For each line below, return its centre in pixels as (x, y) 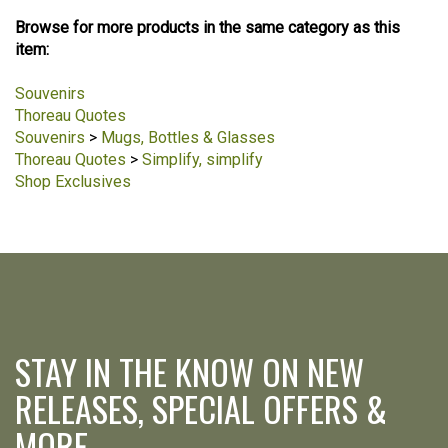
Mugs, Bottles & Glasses (188, 138)
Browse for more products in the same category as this (207, 28)
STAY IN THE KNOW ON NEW (189, 372)
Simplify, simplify (202, 160)
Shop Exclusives (73, 182)
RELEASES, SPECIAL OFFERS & (201, 409)
